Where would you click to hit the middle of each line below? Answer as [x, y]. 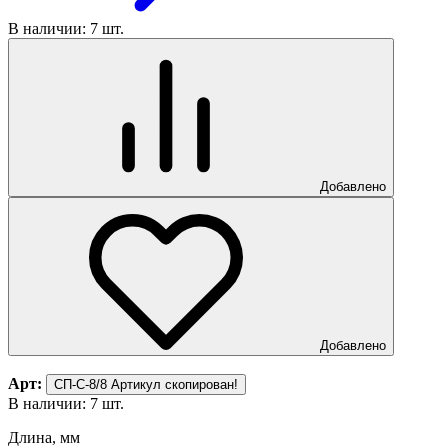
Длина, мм [44, 437]
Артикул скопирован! [174, 384]
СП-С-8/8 [80, 384]
